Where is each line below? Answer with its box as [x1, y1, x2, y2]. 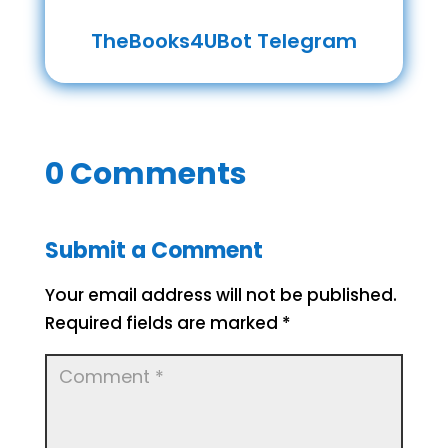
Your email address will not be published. [44, 282, 397, 307]
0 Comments [44, 152, 247, 195]
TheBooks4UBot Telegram [90, 26, 357, 55]
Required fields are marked [44, 310, 282, 335]
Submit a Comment [44, 234, 263, 266]
